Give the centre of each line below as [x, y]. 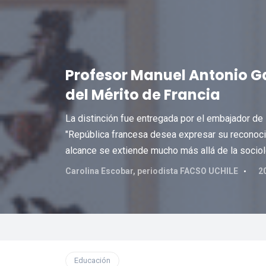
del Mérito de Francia [142, 95]
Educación [92, 260]
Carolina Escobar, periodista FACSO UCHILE [151, 171]
